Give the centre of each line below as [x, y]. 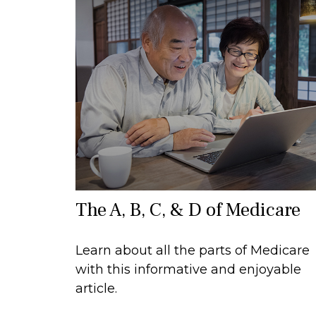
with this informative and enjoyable [188, 269]
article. [96, 288]
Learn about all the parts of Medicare [193, 250]
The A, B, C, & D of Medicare [188, 209]
